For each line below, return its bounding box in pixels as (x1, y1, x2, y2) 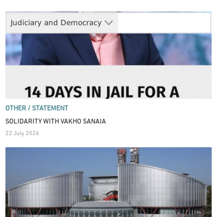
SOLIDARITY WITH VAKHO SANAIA (5, 118, 107, 125)
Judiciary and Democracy (11, 18, 102, 27)
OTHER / (5, 105, 31, 113)
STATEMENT (32, 105, 69, 113)
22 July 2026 (5, 131, 40, 137)
